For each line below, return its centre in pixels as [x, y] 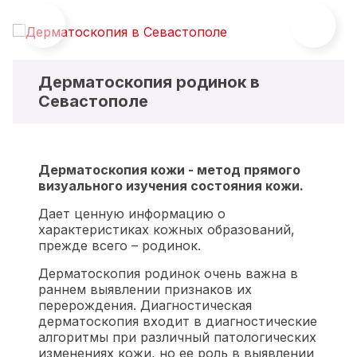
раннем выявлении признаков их [145, 289]
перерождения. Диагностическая [145, 305]
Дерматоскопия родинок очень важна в [168, 273]
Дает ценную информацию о [132, 213]
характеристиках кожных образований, [167, 229]
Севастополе [93, 101]
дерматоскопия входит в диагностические [178, 321]
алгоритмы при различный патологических [177, 337]
